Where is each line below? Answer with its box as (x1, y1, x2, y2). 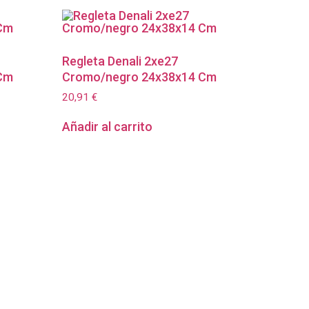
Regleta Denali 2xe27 (62, 53, 179, 68)
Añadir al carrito (62, 119, 153, 134)
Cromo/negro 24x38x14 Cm (62, 69, 217, 84)
